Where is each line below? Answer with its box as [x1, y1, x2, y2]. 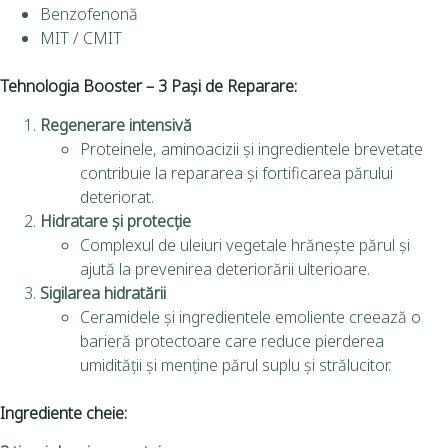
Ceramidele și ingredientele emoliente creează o [80, 305, 421, 328]
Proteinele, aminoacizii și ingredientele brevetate [80, 137, 423, 160]
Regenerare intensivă [40, 113, 192, 136]
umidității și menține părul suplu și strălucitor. [80, 353, 391, 376]
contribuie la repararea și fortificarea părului [80, 161, 393, 184]
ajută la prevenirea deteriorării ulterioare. [80, 257, 370, 280]
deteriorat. [80, 185, 154, 208]
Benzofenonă [40, 3, 138, 26]
